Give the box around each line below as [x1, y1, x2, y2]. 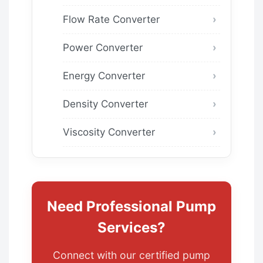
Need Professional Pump [47, 197, 216, 215]
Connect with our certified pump [53, 248, 210, 261]
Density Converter [63, 97, 148, 110]
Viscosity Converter [63, 126, 155, 138]
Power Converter [63, 41, 143, 53]
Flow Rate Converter [63, 13, 160, 25]
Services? [97, 218, 166, 236]
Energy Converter [63, 69, 145, 82]
